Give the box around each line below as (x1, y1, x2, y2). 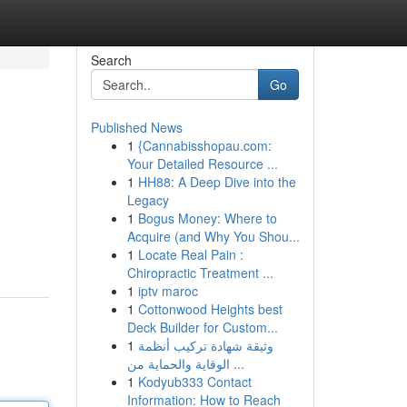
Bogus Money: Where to (137, 209, 277, 227)
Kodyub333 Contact (137, 372, 252, 391)
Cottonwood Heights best (137, 300, 283, 318)
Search (90, 51, 132, 69)
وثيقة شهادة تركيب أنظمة (137, 336, 273, 354)
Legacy (126, 191, 169, 209)
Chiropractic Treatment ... (126, 263, 273, 282)
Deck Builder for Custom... (126, 318, 278, 336)
